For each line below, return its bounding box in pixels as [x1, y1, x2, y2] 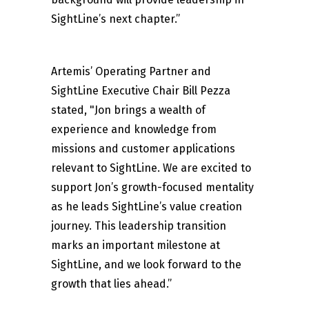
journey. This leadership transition [51, 219, 226, 233]
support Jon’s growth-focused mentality [51, 181, 254, 195]
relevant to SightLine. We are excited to [51, 161, 251, 175]
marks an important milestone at [51, 239, 220, 252]
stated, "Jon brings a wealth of [51, 103, 206, 117]
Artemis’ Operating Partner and [51, 65, 211, 79]
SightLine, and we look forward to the [51, 258, 241, 272]
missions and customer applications [51, 142, 235, 156]
